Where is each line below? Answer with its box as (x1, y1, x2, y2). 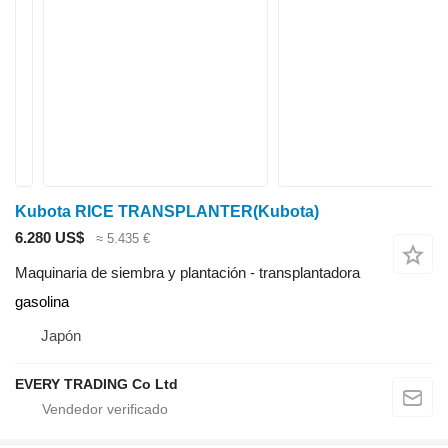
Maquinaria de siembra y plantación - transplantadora (15, 263, 360, 281)
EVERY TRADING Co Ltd (15, 375, 178, 392)
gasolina (15, 292, 69, 310)
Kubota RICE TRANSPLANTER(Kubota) (15, 203, 319, 220)
